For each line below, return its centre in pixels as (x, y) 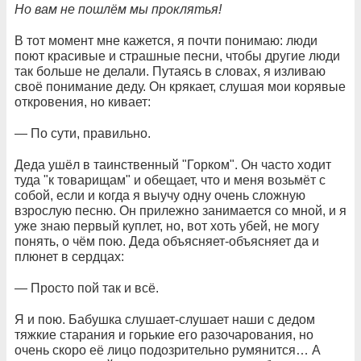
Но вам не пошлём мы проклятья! (118, 10)
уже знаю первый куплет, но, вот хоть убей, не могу (167, 226)
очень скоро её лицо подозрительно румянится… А (168, 351)
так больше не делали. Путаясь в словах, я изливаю (170, 72)
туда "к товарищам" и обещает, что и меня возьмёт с (170, 180)
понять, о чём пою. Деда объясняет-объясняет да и (167, 242)
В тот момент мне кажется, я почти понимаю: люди (166, 41)
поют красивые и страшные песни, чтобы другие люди (177, 56)
